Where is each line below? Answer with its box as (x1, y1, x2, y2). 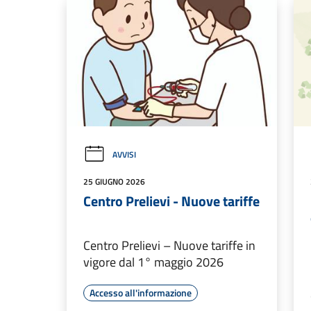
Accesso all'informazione (90, 285, 192, 300)
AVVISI (112, 147, 136, 161)
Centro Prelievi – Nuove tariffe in (83, 235, 255, 255)
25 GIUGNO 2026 (83, 174, 145, 188)
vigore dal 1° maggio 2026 (83, 252, 224, 271)
